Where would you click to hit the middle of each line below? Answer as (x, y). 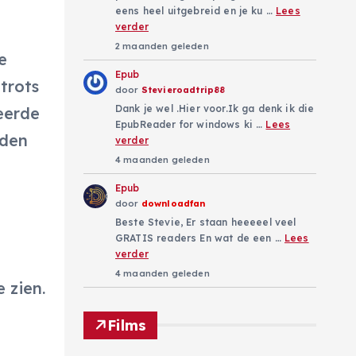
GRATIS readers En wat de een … (200, 238)
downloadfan (173, 203)
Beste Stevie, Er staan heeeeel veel (206, 222)
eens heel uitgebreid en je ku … (196, 10)
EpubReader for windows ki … (191, 124)
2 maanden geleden (162, 46)
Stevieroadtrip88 (183, 89)
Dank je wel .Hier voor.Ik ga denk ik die (215, 108)
